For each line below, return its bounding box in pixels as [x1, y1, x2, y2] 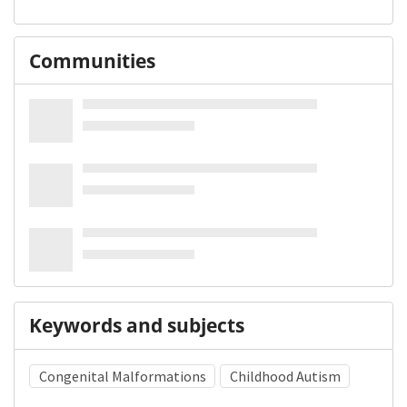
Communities [29, 47, 155, 74]
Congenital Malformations [38, 367, 206, 386]
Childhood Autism [229, 367, 341, 386]
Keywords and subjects [29, 313, 244, 339]
